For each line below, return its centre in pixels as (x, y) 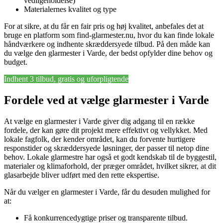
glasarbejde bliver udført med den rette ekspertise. (82, 175)
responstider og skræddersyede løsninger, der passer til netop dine (107, 148)
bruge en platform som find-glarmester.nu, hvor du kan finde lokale (109, 35)
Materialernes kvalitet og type (70, 9)
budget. (16, 62)
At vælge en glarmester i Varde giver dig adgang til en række (99, 121)
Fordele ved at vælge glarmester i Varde (107, 100)
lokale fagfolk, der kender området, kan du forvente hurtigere (100, 139)
